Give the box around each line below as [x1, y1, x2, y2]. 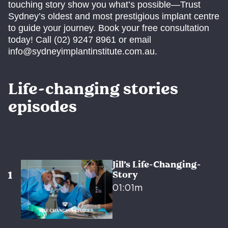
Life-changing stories [8, 81, 178, 99]
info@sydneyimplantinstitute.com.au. [8, 46, 157, 57]
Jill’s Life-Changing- [112, 159, 201, 170]
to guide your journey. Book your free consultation [8, 23, 209, 34]
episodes [8, 99, 77, 117]
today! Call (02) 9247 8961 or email [8, 35, 151, 45]
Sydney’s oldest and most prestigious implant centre [8, 11, 219, 22]
